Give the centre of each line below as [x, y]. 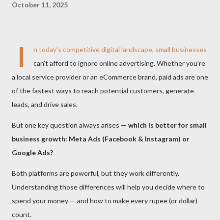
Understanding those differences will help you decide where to [108, 187]
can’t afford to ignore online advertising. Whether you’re [119, 63]
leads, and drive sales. [45, 104]
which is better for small [167, 125]
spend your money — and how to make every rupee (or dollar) [105, 201]
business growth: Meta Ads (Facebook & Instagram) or [101, 139]
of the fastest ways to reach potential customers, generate [103, 91]
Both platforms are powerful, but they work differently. [96, 173]
